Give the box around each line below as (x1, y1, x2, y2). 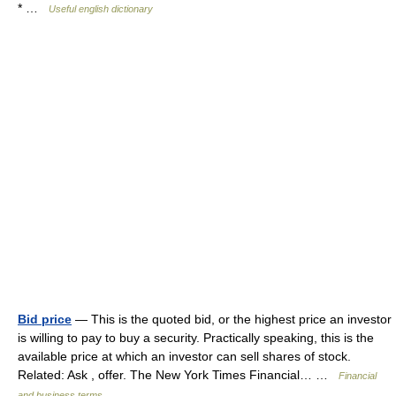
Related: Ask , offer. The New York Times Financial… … (18, 368, 339, 382)
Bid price (18, 312, 72, 326)
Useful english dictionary (49, 4, 153, 14)
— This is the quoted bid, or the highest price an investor (72, 312, 392, 326)
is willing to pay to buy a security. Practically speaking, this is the (18, 331, 374, 345)
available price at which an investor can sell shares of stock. (18, 349, 351, 363)
